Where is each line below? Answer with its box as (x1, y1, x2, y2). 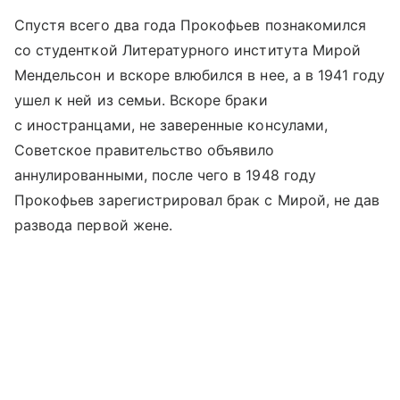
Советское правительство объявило (14, 141, 275, 160)
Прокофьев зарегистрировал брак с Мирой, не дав (14, 191, 380, 210)
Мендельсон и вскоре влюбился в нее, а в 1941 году (14, 66, 386, 85)
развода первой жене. (14, 216, 172, 235)
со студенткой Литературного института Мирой (14, 41, 362, 60)
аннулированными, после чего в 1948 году (14, 166, 316, 185)
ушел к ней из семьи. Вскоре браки (14, 91, 268, 110)
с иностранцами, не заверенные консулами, (14, 116, 328, 135)
